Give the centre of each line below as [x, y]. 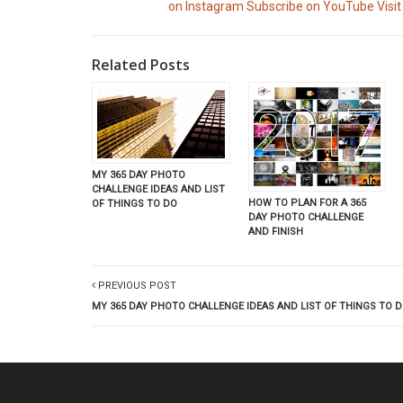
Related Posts [141, 65]
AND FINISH [275, 231]
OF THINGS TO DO [134, 204]
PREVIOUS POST [136, 285]
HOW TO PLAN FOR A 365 [307, 202]
